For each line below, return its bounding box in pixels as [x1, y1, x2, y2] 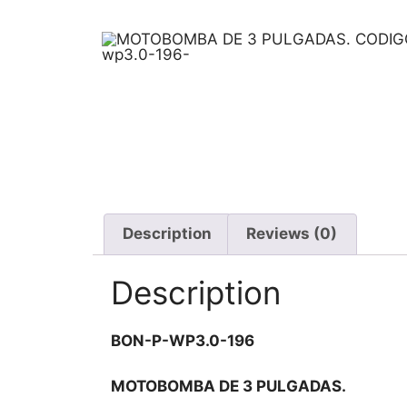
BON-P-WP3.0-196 [111, 331, 254, 350]
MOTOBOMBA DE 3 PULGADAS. [111, 377, 346, 396]
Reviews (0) [246, 224, 338, 243]
